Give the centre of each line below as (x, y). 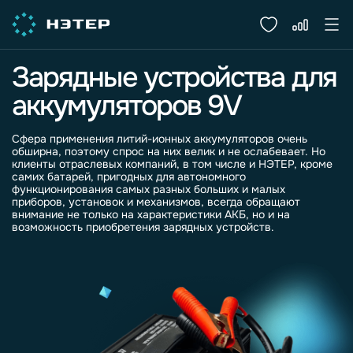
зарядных (188, 227)
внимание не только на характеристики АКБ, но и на (151, 214)
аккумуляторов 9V (127, 106)
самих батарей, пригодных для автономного (129, 176)
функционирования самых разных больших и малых (149, 189)
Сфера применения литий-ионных (103, 139)
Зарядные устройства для (174, 77)
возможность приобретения (87, 227)
